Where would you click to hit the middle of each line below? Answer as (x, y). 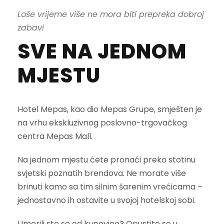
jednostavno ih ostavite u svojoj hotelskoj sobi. (106, 200)
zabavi (31, 28)
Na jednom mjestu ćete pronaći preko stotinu (106, 160)
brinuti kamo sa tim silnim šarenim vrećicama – (110, 187)
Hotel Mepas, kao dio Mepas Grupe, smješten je (110, 109)
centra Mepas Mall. (55, 136)
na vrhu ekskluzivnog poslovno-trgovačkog (102, 123)
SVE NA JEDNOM (102, 52)
